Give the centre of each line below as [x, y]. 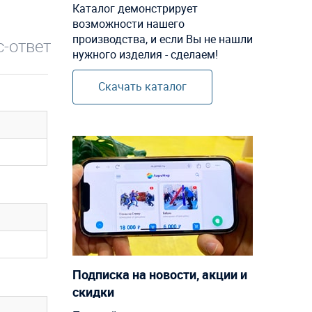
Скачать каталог [142, 87]
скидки [93, 292]
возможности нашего [128, 24]
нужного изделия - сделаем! [145, 55]
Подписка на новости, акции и [159, 275]
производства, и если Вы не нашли [162, 39]
